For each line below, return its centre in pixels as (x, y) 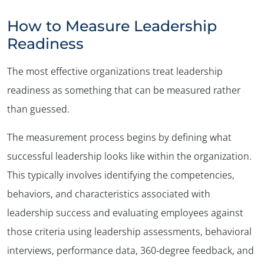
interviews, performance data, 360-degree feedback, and (131, 250)
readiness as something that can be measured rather (124, 90)
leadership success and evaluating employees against (125, 212)
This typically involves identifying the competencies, (121, 175)
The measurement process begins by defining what (119, 137)
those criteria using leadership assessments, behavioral (129, 231)
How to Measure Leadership (112, 26)
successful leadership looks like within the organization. (129, 156)
